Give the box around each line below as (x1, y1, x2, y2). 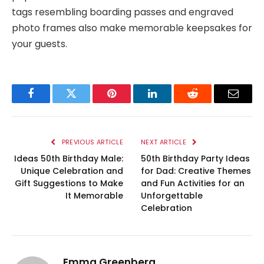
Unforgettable (141, 190, 203, 202)
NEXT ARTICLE (141, 137, 189, 147)
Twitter (70, 97, 101, 108)
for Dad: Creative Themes (141, 165, 251, 177)
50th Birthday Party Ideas (141, 153, 250, 165)
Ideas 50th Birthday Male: (14, 153, 123, 165)
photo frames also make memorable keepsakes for (12, 21, 252, 35)
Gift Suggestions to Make (15, 177, 123, 190)
